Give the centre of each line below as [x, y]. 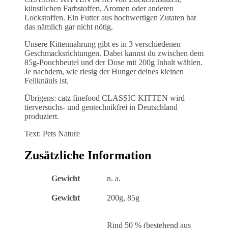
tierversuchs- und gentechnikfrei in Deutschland [101, 107]
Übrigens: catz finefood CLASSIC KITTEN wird [105, 98]
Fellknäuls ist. [47, 80]
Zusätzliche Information [88, 155]
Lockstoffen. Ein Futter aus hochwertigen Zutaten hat [110, 17]
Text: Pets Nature [52, 133]
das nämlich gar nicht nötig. [69, 26]
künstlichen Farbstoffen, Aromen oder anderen [99, 8]
